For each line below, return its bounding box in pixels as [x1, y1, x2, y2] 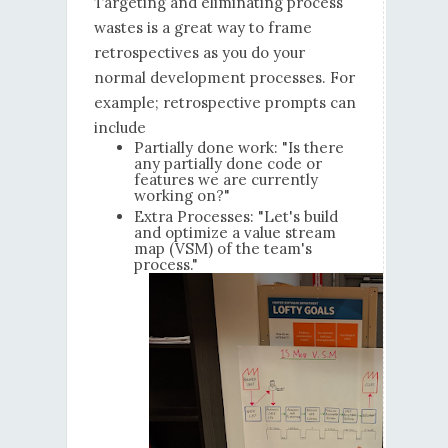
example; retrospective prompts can [93, 93, 356, 113]
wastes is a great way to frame [93, 18, 312, 38]
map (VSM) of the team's [133, 239, 312, 259]
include [93, 118, 150, 138]
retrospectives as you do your [93, 43, 305, 63]
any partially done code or [133, 154, 322, 174]
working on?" [133, 186, 230, 206]
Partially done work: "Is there [133, 138, 344, 158]
